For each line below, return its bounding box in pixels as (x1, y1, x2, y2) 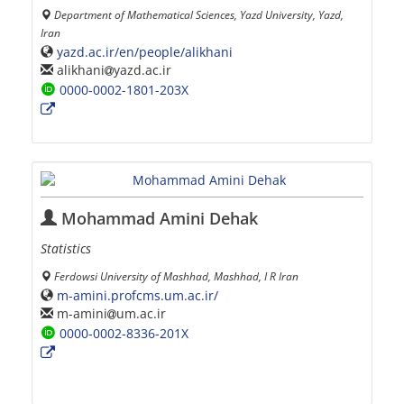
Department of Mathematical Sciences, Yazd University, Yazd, (54, 7, 344, 23)
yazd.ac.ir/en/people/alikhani (57, 42, 233, 60)
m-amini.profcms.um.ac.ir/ (57, 286, 218, 304)
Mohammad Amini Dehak (57, 207, 258, 230)
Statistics (41, 240, 91, 258)
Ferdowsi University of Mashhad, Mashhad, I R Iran (54, 269, 298, 284)
